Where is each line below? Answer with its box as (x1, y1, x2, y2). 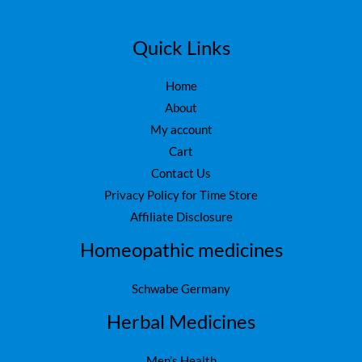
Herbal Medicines (107, 309, 255, 333)
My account (149, 123, 213, 137)
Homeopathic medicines (79, 238, 283, 262)
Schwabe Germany (132, 281, 230, 296)
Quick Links (132, 36, 230, 59)
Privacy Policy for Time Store (104, 188, 258, 203)
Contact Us (151, 166, 211, 181)
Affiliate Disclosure (129, 210, 233, 225)
